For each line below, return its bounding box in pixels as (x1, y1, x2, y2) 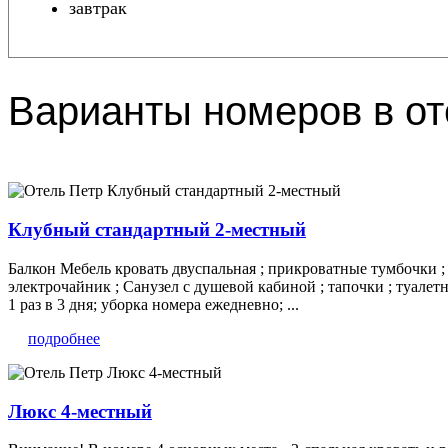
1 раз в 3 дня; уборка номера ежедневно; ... (8, 295, 299, 313)
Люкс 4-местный (8, 400, 152, 422)
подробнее (28, 329, 100, 347)
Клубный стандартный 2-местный (8, 219, 306, 241)
